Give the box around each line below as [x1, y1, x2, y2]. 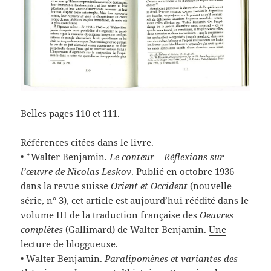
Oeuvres [200, 209, 234, 221]
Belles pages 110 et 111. [21, 107, 120, 120]
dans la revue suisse [21, 180, 111, 192]
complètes [21, 223, 64, 236]
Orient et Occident [111, 180, 188, 192]
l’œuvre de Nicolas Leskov [21, 165, 132, 178]
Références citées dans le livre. [21, 136, 154, 149]
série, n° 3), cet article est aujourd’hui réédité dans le [21, 194, 249, 207]
